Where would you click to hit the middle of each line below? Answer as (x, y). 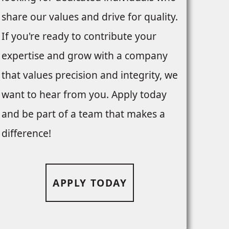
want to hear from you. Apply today (84, 95)
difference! (26, 133)
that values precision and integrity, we (89, 75)
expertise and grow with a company (84, 56)
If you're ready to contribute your (79, 36)
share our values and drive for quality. (89, 17)
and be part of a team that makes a (83, 114)
